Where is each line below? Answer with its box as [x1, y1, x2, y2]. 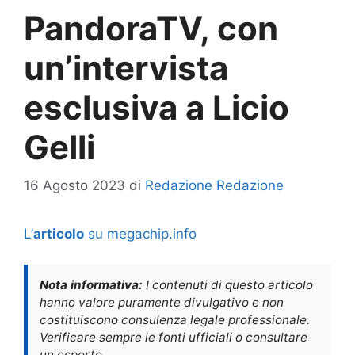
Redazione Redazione [145, 177, 284, 194]
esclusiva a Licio [24, 86, 289, 128]
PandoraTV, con [24, 7, 278, 48]
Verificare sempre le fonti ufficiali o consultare [40, 329, 307, 345]
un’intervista [24, 47, 228, 88]
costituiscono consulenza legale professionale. [40, 311, 310, 327]
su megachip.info [84, 226, 197, 242]
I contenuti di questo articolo [143, 277, 313, 292]
